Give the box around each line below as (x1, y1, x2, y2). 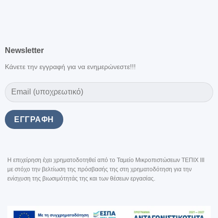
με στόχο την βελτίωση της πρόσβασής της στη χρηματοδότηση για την (7, 166, 192, 173)
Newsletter (4, 46, 44, 54)
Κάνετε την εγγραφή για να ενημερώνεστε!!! (4, 62, 136, 71)
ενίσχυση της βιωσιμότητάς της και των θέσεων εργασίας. (7, 175, 155, 182)
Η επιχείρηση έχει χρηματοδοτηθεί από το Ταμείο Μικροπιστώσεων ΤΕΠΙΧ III (7, 157, 204, 164)
